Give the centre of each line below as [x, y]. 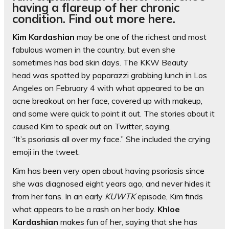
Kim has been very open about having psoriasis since [108, 171]
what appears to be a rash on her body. [85, 209]
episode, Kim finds [169, 197]
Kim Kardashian [43, 37]
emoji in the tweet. [46, 152]
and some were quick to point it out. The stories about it [113, 114]
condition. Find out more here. [94, 19]
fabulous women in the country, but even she [94, 50]
